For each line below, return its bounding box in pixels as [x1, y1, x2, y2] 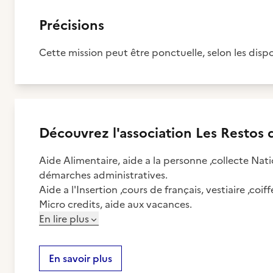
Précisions [39, 15, 104, 35]
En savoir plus [49, 251, 112, 266]
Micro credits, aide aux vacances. [39, 197, 192, 211]
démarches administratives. [39, 168, 168, 182]
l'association [113, 123, 192, 143]
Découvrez [39, 123, 113, 143]
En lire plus [39, 211, 89, 226]
